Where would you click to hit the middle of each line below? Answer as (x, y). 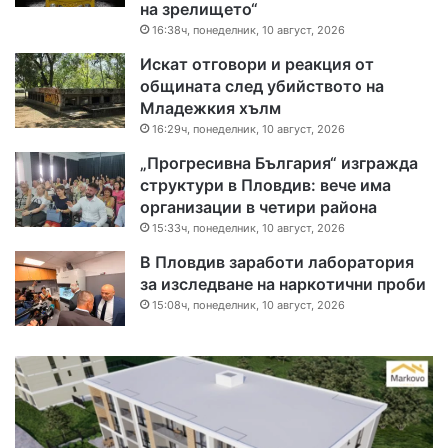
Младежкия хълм (210, 107)
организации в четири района (258, 206)
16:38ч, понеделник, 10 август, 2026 (248, 29)
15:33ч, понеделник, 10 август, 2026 (248, 227)
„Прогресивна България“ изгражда (279, 162)
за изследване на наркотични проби (283, 283)
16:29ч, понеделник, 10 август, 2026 (248, 128)
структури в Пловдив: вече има (265, 184)
